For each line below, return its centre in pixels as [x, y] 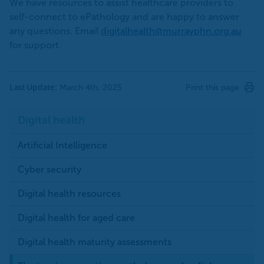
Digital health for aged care [76, 217]
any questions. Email [55, 31]
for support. [35, 45]
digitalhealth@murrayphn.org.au [171, 31]
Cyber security [49, 169]
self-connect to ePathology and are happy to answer [124, 16]
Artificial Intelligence [62, 145]
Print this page [212, 87]
